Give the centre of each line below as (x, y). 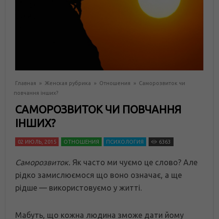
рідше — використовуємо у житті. (78, 188)
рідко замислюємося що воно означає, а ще (99, 175)
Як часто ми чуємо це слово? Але (134, 163)
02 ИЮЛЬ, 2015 (37, 142)
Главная (26, 83)
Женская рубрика (68, 83)
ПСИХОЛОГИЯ (125, 142)
